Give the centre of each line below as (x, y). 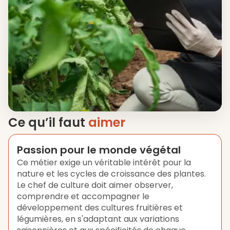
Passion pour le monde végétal (99, 150)
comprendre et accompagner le (83, 196)
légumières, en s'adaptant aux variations (98, 219)
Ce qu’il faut (48, 122)
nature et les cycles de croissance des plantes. (111, 174)
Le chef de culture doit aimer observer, (95, 185)
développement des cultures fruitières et (100, 208)
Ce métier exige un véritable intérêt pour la (104, 162)
